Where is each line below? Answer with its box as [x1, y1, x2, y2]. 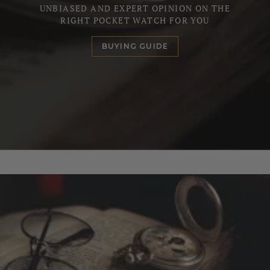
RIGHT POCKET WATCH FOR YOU [60, 14, 210, 26]
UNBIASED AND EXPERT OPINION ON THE [39, 2, 231, 14]
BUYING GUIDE [101, 41, 169, 51]
